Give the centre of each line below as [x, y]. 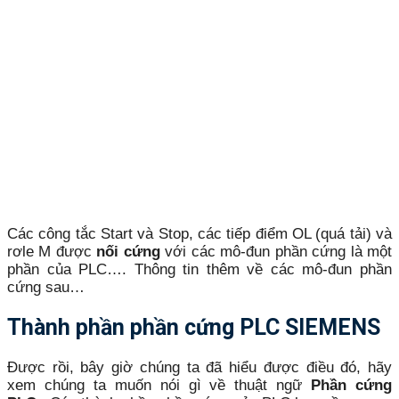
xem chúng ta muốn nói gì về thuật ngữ [159, 385]
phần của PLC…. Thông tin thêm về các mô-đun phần [199, 269]
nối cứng [128, 251]
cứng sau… [46, 287]
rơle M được [52, 251]
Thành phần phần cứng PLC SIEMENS [194, 328]
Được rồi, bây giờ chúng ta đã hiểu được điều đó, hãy [199, 367]
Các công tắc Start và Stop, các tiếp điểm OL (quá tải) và [199, 233]
